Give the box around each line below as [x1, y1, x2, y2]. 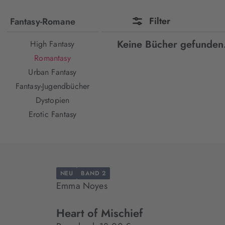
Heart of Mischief [56, 205, 143, 221]
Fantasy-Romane [10, 15, 76, 28]
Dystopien [35, 94, 70, 106]
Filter [149, 15, 171, 28]
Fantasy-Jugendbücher [15, 80, 90, 92]
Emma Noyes [56, 179, 107, 192]
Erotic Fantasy [28, 108, 77, 120]
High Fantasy [30, 38, 75, 50]
